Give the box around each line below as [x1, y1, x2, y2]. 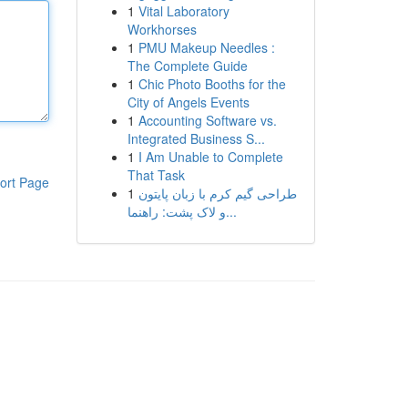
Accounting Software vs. [138, 111, 277, 129]
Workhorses [127, 20, 197, 38]
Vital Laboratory [138, 2, 229, 20]
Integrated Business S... [127, 129, 265, 148]
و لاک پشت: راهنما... [225, 202, 237, 220]
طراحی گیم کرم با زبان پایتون [138, 184, 297, 202]
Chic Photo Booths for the [138, 75, 286, 93]
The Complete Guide [127, 56, 248, 75]
